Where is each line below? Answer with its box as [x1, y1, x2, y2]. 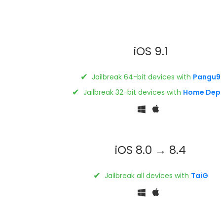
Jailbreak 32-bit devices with [81, 87, 184, 97]
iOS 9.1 [133, 43, 168, 59]
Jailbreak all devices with [102, 170, 191, 181]
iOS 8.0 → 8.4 [115, 142, 186, 158]
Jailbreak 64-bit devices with [90, 72, 193, 82]
